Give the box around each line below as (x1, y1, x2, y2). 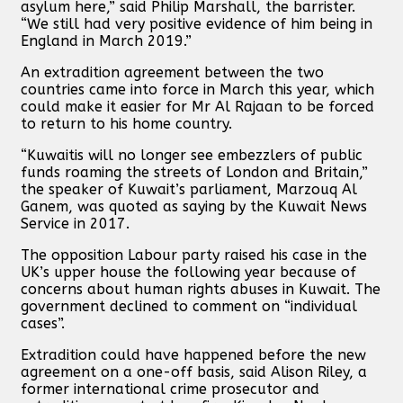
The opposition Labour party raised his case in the (21, 246, 367, 264)
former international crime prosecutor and (21, 380, 319, 398)
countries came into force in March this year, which (21, 80, 374, 98)
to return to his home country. (21, 114, 232, 132)
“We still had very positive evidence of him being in (21, 14, 372, 32)
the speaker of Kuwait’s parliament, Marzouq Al (21, 180, 357, 198)
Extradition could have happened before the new (21, 345, 366, 363)
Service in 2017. (21, 214, 130, 232)
